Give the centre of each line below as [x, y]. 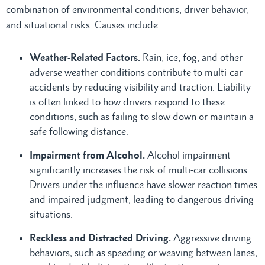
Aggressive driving [212, 237]
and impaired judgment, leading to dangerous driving [142, 199]
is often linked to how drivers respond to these [127, 101]
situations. [51, 214]
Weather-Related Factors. [85, 57]
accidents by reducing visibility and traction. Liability [140, 87]
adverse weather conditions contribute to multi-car [136, 72]
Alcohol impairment [188, 155]
